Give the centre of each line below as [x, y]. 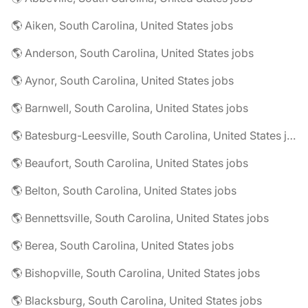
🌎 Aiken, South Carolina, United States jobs [122, 25]
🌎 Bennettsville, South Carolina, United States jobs [140, 218]
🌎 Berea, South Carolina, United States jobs [122, 245]
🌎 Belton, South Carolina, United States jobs [124, 190]
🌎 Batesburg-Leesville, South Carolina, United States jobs [291, 135]
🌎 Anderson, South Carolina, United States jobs [132, 53]
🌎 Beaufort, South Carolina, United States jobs [130, 163]
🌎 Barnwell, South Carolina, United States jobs [130, 108]
